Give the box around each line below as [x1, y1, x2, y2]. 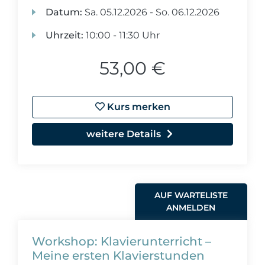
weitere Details [86, 128, 161, 140]
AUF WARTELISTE [154, 190, 228, 201]
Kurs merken [104, 101, 170, 112]
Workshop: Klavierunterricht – [32, 234, 211, 248]
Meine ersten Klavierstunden [32, 248, 205, 263]
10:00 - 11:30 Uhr [83, 30, 160, 41]
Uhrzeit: [46, 30, 84, 41]
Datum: [46, 7, 83, 18]
